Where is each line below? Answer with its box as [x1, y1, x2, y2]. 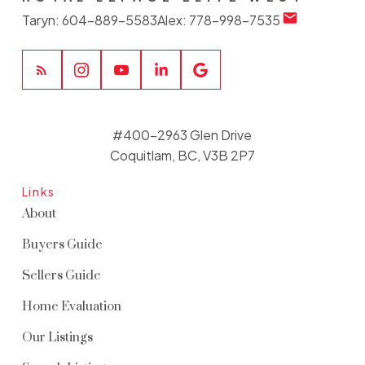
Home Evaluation [21, 298, 121, 314]
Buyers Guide [21, 236, 103, 253]
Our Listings [21, 329, 93, 345]
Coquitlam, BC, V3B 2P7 [109, 146, 255, 164]
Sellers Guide [21, 267, 101, 284]
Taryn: [21, 11, 62, 29]
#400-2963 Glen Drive [112, 125, 253, 143]
